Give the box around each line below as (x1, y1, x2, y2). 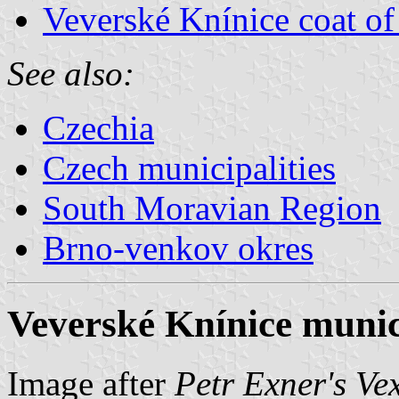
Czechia (43, 108, 154, 147)
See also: (7, 53, 134, 93)
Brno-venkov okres (43, 228, 313, 267)
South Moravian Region (43, 188, 381, 227)
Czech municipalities (43, 148, 336, 187)
